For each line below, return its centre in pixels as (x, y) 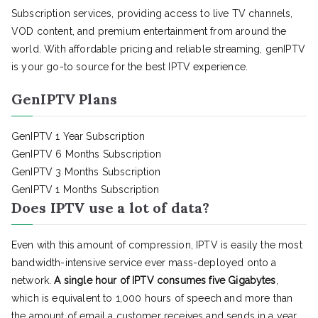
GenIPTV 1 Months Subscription (86, 190)
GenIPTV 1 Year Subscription (78, 137)
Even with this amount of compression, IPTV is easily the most (157, 245)
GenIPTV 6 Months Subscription (87, 154)
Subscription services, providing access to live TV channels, (152, 14)
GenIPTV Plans (65, 99)
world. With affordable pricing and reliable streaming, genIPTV (158, 49)
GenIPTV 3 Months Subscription (86, 172)
